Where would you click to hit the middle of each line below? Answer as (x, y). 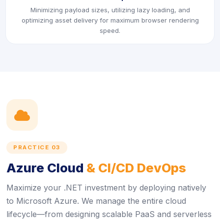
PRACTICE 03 (37, 147)
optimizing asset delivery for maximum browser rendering (110, 20)
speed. (110, 30)
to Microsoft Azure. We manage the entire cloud (96, 201)
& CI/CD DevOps (136, 168)
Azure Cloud (46, 168)
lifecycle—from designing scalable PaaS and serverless (109, 214)
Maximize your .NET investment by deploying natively (106, 188)
